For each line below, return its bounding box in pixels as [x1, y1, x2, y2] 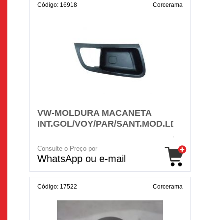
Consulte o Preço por [37, 145, 97, 152]
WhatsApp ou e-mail [37, 153, 126, 164]
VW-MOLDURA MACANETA [37, 108, 151, 118]
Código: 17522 [37, 183, 77, 190]
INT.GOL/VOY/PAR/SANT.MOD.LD [37, 119, 177, 129]
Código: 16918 [37, 1, 77, 8]
